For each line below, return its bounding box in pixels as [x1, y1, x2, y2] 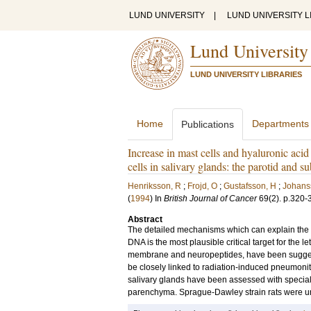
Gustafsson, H [224, 181, 276, 191]
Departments [252, 118, 309, 129]
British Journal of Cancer [164, 194, 257, 203]
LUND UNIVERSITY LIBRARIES [190, 70, 302, 78]
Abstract [128, 215, 162, 224]
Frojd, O [187, 181, 217, 191]
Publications [181, 119, 234, 130]
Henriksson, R [128, 181, 181, 191]
